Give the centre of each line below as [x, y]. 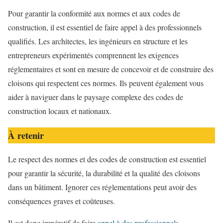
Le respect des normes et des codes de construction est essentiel [107, 159]
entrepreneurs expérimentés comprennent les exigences [93, 55]
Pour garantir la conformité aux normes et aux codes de [94, 13]
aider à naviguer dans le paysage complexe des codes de [96, 97]
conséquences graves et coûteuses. [61, 201]
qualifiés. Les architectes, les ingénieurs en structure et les [98, 41]
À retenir [26, 135]
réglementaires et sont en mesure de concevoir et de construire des [111, 69]
